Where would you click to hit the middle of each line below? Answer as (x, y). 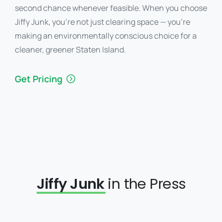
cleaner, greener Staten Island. (70, 49)
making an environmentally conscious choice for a (106, 35)
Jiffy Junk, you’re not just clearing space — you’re (103, 22)
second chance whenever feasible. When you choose (111, 8)
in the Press (147, 184)
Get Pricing (39, 79)
